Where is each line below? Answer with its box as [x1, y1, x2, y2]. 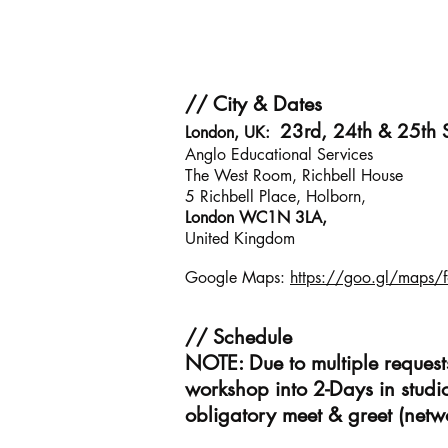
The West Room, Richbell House [185, 165, 403, 186]
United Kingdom [185, 228, 295, 249]
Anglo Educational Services [185, 144, 373, 165]
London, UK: [185, 122, 280, 143]
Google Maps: [185, 267, 290, 288]
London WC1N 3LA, [185, 207, 327, 228]
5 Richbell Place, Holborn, [185, 186, 366, 207]
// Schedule [185, 324, 292, 350]
